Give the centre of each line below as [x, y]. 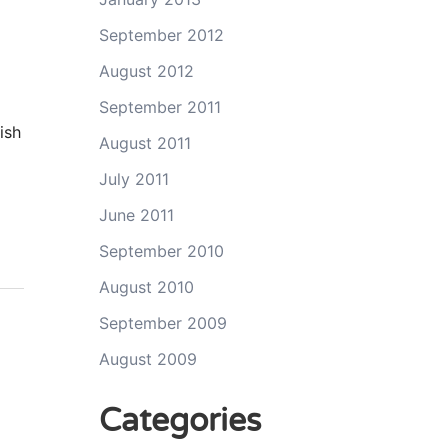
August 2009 [147, 358]
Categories [179, 420]
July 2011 [133, 178]
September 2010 [161, 250]
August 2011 [144, 142]
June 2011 [136, 214]
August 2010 [146, 286]
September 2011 [159, 106]
